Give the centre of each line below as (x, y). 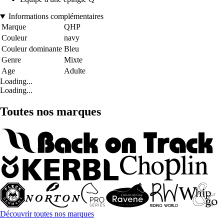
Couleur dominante (32, 49)
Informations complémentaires (56, 16)
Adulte (75, 71)
